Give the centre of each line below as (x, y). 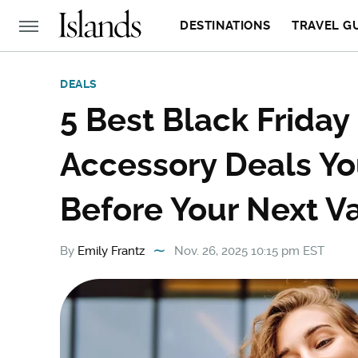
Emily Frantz (111, 251)
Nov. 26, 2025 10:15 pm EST (249, 251)
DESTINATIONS (225, 26)
